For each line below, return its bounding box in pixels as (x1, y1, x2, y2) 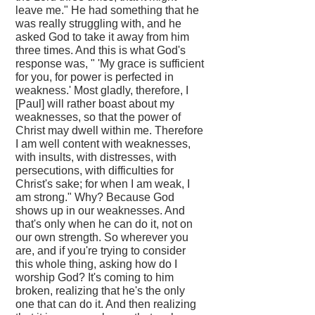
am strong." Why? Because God (15, 191, 175, 204)
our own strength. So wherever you (15, 231, 189, 244)
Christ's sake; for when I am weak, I (15, 178, 191, 191)
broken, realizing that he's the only (15, 285, 186, 297)
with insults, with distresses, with (15, 151, 177, 164)
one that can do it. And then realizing (15, 298, 197, 311)
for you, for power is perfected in (15, 71, 174, 84)
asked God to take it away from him (15, 31, 190, 44)
